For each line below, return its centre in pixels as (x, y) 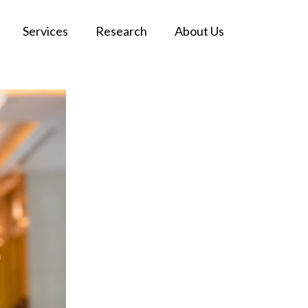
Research (121, 31)
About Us (199, 31)
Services (45, 31)
